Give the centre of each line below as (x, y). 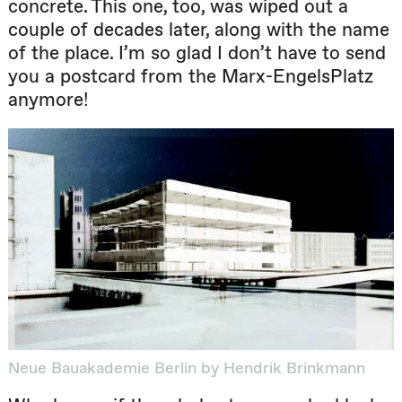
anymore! (48, 100)
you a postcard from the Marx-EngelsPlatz (191, 76)
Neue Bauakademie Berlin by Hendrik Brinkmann (187, 368)
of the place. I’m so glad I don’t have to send (197, 53)
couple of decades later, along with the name (199, 30)
